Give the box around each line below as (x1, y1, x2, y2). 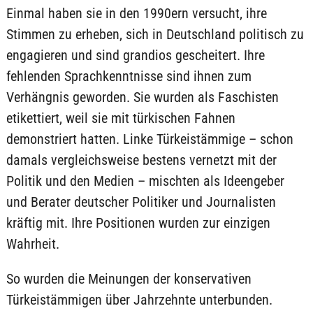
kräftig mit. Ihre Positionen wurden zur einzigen (6, 214, 270, 231)
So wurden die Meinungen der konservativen (6, 270, 252, 287)
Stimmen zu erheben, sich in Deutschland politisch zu (6, 26, 304, 43)
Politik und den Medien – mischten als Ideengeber (6, 173, 284, 189)
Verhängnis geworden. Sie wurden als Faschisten (6, 89, 279, 105)
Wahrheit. (6, 235, 59, 252)
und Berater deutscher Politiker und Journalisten (6, 194, 276, 210)
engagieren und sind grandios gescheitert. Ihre (6, 47, 265, 64)
